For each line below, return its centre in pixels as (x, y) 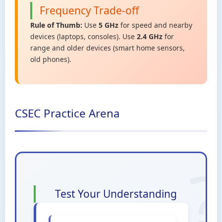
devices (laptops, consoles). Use (83, 36)
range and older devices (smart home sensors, (108, 48)
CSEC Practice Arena (67, 113)
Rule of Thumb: (56, 25)
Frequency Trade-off (89, 10)
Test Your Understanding (116, 194)
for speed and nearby (155, 25)
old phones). (51, 59)
